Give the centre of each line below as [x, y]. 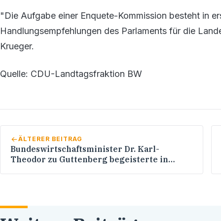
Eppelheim [33, 170]
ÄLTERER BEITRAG [50, 139]
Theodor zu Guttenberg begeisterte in [89, 160]
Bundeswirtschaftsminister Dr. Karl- [85, 149]
